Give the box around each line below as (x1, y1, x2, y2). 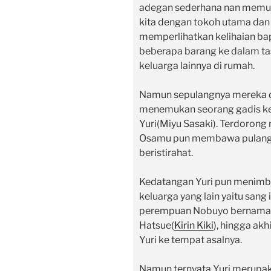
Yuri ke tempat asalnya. (139, 234, 242, 246)
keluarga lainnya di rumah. (139, 60, 255, 72)
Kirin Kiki (174, 220, 214, 232)
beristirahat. (139, 147, 193, 159)
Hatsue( (139, 220, 174, 232)
